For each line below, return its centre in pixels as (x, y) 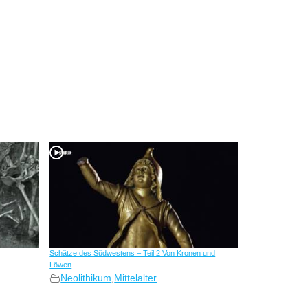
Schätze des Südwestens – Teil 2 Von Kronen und (133, 253)
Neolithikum (86, 278)
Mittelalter (136, 278)
